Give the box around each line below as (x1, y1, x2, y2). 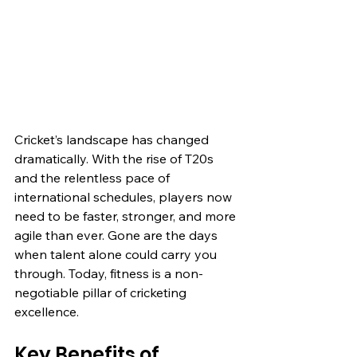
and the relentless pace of (14, 169, 173, 186)
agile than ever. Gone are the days (14, 226, 221, 243)
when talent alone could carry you (14, 245, 220, 262)
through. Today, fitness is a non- (14, 265, 203, 281)
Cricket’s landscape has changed (14, 131, 212, 147)
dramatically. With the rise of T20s (14, 150, 217, 167)
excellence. (14, 303, 79, 320)
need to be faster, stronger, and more (14, 207, 239, 224)
